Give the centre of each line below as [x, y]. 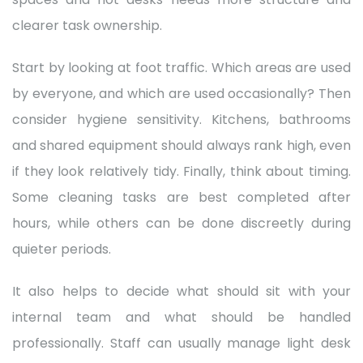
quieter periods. [62, 249]
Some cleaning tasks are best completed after [181, 197]
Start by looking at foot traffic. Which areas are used [181, 67]
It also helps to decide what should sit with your [181, 291]
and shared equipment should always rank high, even [181, 145]
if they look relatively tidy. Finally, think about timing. [181, 171]
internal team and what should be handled [181, 317]
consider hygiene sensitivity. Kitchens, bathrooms [181, 119]
